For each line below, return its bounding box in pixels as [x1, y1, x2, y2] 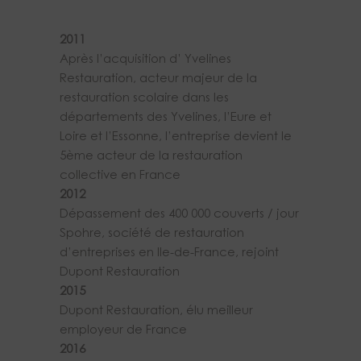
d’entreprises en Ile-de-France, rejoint [60, 247, 279, 260]
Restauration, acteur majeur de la [60, 73, 257, 86]
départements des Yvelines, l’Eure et [60, 112, 272, 125]
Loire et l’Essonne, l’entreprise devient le [60, 131, 292, 144]
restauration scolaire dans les [60, 93, 229, 106]
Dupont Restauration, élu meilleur [60, 305, 253, 318]
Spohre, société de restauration [60, 228, 244, 241]
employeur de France [60, 325, 187, 338]
